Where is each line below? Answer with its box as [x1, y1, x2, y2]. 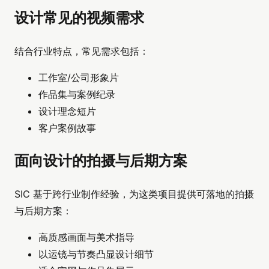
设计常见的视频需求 [14, 9, 144, 27]
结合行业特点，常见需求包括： [14, 44, 149, 57]
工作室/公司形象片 [38, 71, 119, 83]
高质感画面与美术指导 [38, 231, 134, 243]
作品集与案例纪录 [38, 88, 115, 100]
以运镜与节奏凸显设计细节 [38, 247, 154, 260]
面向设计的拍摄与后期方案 [14, 151, 187, 169]
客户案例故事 [38, 121, 96, 134]
